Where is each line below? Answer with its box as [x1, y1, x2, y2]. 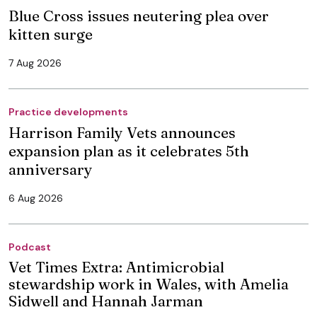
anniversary [8, 159, 93, 178]
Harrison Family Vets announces [8, 122, 236, 142]
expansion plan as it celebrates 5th [8, 141, 249, 160]
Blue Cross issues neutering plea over [8, 6, 269, 25]
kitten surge [8, 24, 93, 43]
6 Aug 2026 [8, 191, 63, 204]
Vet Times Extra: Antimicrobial [8, 257, 224, 276]
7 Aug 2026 [8, 56, 62, 69]
